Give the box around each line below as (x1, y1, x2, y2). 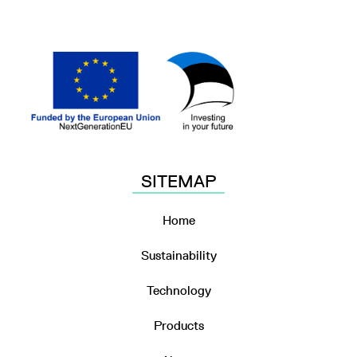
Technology (146, 283, 211, 299)
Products (153, 318, 204, 334)
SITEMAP (141, 170, 216, 192)
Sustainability (140, 248, 217, 264)
